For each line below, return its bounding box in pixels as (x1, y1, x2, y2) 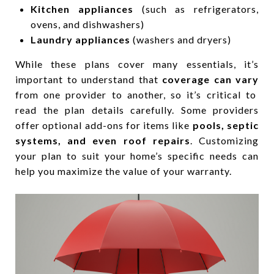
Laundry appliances (30, 33, 130, 45)
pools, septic (192, 119, 259, 131)
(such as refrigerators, (133, 2, 259, 15)
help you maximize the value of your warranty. (15, 165, 232, 177)
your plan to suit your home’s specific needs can (15, 149, 259, 161)
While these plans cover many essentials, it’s (15, 57, 259, 70)
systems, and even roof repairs (15, 134, 190, 146)
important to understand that (15, 73, 162, 85)
